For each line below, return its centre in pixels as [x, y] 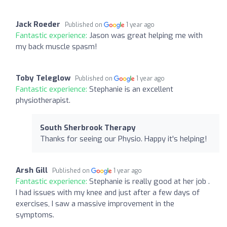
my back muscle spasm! [56, 46]
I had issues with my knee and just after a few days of [108, 192]
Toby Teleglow [43, 78]
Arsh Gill [32, 170]
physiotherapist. [43, 100]
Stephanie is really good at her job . [149, 181]
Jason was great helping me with [146, 35]
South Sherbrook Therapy [88, 127]
